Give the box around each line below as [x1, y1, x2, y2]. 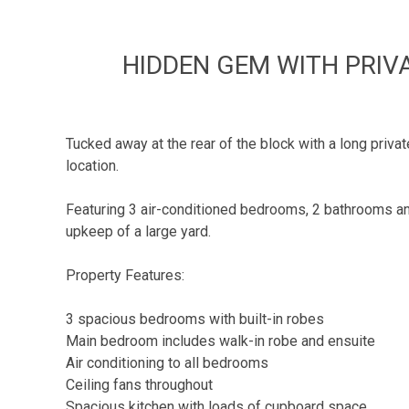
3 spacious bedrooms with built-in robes [66, 310, 324, 328]
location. [66, 157, 119, 174]
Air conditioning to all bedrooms [66, 354, 268, 372]
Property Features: [66, 267, 184, 284]
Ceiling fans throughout [66, 376, 213, 393]
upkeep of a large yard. [66, 223, 211, 240]
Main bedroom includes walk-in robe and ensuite [66, 332, 375, 350]
